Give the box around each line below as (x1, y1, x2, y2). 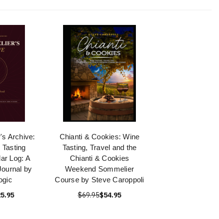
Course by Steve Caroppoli (55, 175, 144, 184)
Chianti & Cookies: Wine (59, 132, 140, 141)
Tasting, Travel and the (62, 143, 137, 152)
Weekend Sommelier (65, 165, 134, 173)
